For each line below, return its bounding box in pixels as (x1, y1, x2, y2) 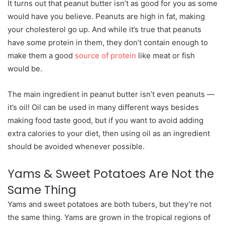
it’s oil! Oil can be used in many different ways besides (8, 102, 199, 112)
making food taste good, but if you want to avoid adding (8, 116, 203, 125)
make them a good (8, 51, 75, 60)
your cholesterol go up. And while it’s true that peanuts (8, 25, 201, 34)
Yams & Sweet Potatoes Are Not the (8, 166, 214, 182)
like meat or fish (136, 51, 195, 60)
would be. (8, 64, 42, 73)
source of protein (75, 51, 136, 60)
